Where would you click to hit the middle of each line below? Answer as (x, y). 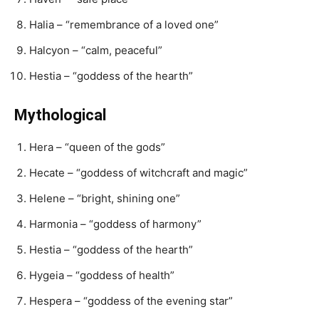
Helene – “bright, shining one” (105, 198)
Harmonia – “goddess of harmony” (115, 224)
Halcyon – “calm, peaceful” (96, 50)
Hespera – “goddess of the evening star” (131, 301)
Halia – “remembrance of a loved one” (124, 25)
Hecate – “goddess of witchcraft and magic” (138, 173)
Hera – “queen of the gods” (97, 147)
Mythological (60, 115)
